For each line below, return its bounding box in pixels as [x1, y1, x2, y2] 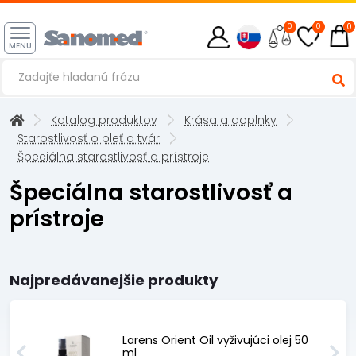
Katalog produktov [51, 112, 157, 128]
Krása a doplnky [184, 112, 277, 128]
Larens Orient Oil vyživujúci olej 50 [122, 332, 308, 348]
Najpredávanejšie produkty [10, 270, 218, 290]
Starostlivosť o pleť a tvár [17, 130, 160, 146]
